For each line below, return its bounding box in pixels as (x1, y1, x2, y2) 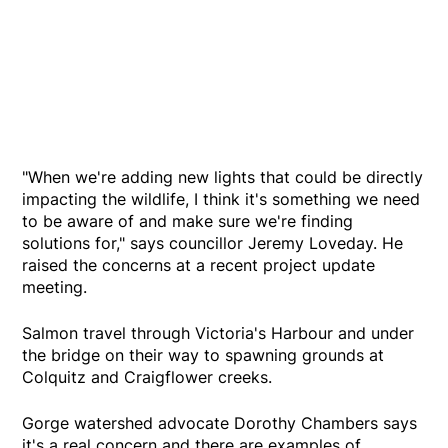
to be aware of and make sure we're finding (22, 211, 354, 232)
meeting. (22, 277, 88, 298)
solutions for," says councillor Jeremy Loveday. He (22, 233, 404, 254)
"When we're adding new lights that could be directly (22, 167, 424, 188)
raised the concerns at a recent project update (22, 255, 376, 276)
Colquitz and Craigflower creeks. (22, 367, 273, 388)
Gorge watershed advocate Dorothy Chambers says (22, 413, 418, 434)
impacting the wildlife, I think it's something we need (22, 189, 421, 210)
